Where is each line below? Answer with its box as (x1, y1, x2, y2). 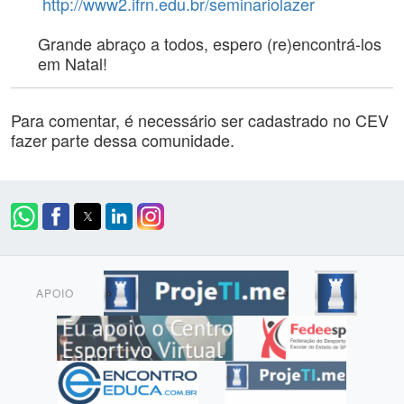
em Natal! (38, 50, 107, 75)
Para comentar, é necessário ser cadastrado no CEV (11, 107, 389, 132)
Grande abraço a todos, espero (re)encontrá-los (38, 31, 381, 55)
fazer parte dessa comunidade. (11, 127, 234, 151)
